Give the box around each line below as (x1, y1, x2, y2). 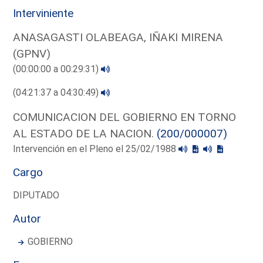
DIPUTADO (13, 189, 60, 201)
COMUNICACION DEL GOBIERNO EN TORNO (13, 110, 237, 124)
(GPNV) (13, 46, 51, 60)
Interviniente (13, 6, 74, 20)
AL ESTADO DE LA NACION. (13, 126, 157, 140)
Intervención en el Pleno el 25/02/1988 (13, 143, 179, 154)
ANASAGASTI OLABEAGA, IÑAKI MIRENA (13, 30, 224, 44)
